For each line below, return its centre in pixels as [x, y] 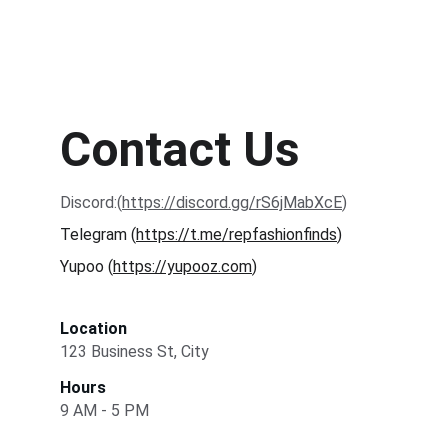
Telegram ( [98, 234]
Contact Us [180, 149]
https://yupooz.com [182, 266]
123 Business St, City [134, 351]
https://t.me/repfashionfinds [236, 234]
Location [93, 328]
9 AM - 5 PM [104, 410]
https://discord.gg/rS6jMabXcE [232, 202]
